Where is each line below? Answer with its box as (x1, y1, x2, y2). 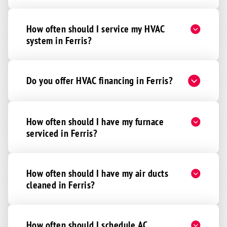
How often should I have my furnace (26, 115, 164, 128)
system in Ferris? (26, 34, 92, 47)
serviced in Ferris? (26, 127, 98, 139)
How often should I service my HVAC (26, 22, 165, 35)
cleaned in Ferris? (26, 178, 95, 191)
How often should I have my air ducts (26, 167, 169, 179)
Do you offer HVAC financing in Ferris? (26, 74, 173, 87)
